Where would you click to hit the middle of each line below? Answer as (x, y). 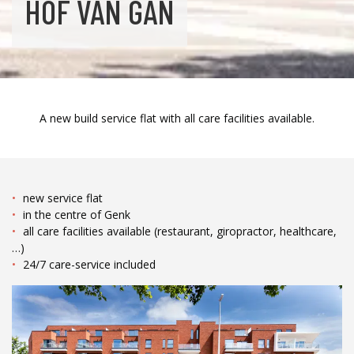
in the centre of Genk (77, 215)
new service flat (63, 198)
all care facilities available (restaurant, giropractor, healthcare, (180, 232)
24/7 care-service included (89, 265)
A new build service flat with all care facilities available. (177, 119)
